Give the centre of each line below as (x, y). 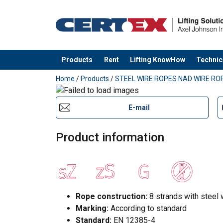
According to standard (148, 208)
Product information (110, 137)
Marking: (92, 208)
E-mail (139, 107)
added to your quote (91, 70)
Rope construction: (111, 196)
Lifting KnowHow (157, 59)
